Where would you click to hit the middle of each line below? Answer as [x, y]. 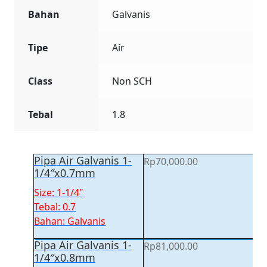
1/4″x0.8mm [65, 257]
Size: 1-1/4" [59, 192]
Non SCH [132, 81]
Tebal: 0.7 [55, 207]
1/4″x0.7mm [65, 173]
